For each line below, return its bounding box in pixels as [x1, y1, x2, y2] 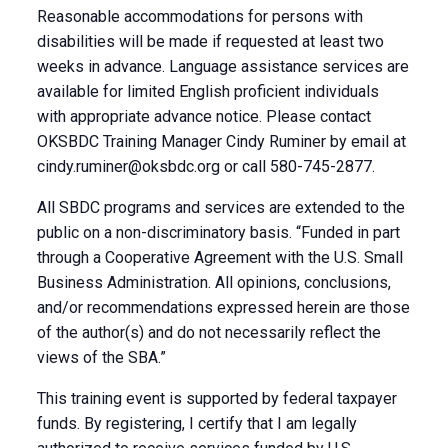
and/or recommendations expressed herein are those [36, 298, 410, 317]
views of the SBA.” [36, 348, 166, 367]
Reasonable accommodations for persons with [36, 7, 363, 26]
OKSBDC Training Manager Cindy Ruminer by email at [36, 132, 406, 151]
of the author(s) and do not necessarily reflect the [36, 323, 381, 342]
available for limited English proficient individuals [36, 82, 379, 101]
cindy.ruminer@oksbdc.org [36, 157, 220, 176]
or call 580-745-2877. [219, 157, 375, 176]
